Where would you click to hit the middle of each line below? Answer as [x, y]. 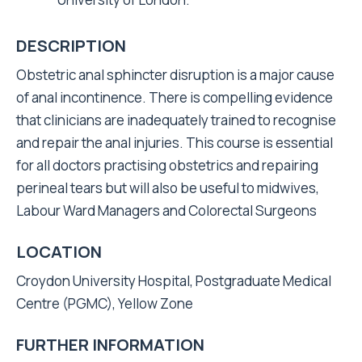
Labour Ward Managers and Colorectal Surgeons [166, 210]
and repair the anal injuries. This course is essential [175, 142]
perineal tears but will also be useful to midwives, [168, 187]
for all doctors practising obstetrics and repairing [167, 165]
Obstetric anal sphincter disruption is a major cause [175, 74]
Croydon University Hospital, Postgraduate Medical [174, 280]
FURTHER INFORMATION [110, 344]
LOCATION [59, 251]
